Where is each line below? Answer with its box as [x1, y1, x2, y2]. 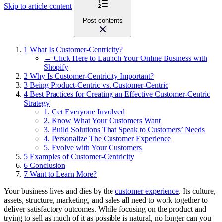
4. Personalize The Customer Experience [44, 134, 171, 143]
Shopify [44, 63, 68, 72]
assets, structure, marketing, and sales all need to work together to [4, 196, 208, 205]
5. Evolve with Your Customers [44, 143, 142, 152]
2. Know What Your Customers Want [44, 116, 161, 125]
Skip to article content [4, 2, 72, 11]
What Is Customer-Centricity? [30, 45, 123, 54]
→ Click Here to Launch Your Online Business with [44, 54, 207, 63]
